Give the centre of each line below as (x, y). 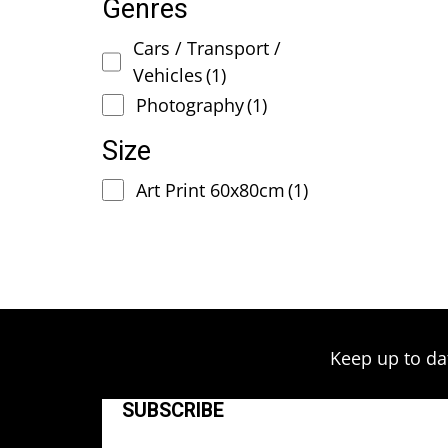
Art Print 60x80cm (210, 190)
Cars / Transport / (207, 48)
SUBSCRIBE (173, 410)
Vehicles (168, 75)
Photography (189, 105)
